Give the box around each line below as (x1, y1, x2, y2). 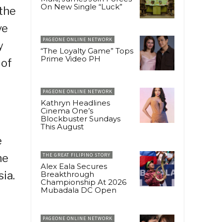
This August (41, 122, 84, 132)
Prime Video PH (41, 54, 101, 64)
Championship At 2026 (41, 177, 126, 187)
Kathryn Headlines (41, 98, 110, 108)
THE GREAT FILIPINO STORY (43, 152, 111, 159)
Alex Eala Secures (41, 162, 107, 171)
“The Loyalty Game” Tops (41, 46, 133, 56)
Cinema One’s (41, 106, 93, 116)
